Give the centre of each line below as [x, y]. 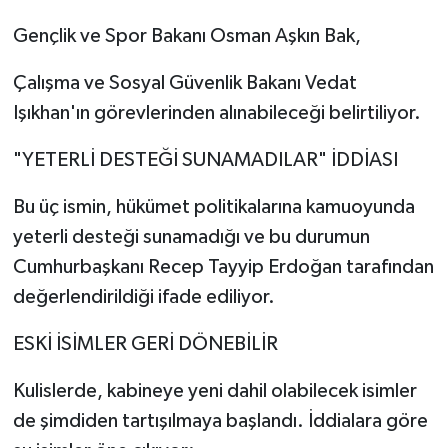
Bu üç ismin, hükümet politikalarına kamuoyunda [213, 206]
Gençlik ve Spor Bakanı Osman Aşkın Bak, [186, 35]
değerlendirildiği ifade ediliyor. [143, 296]
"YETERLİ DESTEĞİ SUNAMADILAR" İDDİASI [205, 159]
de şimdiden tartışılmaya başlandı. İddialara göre [220, 420]
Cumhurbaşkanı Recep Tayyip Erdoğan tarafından [223, 266]
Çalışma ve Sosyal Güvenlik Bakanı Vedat [184, 82]
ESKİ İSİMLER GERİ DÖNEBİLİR [145, 343]
